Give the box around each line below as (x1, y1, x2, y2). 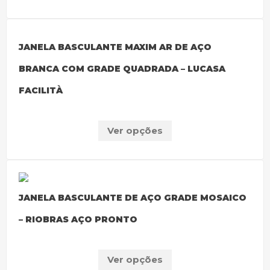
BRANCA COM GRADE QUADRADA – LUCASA (19, 63, 225, 75)
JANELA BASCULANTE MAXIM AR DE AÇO (19, 42, 212, 53)
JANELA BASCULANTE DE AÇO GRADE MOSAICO (19, 192, 246, 204)
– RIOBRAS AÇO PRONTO (19, 214, 137, 225)
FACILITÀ (19, 85, 63, 96)
